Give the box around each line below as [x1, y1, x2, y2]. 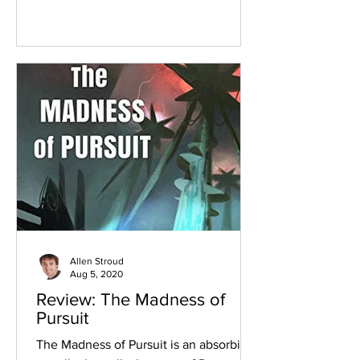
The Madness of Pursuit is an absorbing [36, 337, 255, 351]
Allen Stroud [70, 255, 124, 267]
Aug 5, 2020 [70, 268, 123, 280]
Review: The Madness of [36, 289, 225, 309]
